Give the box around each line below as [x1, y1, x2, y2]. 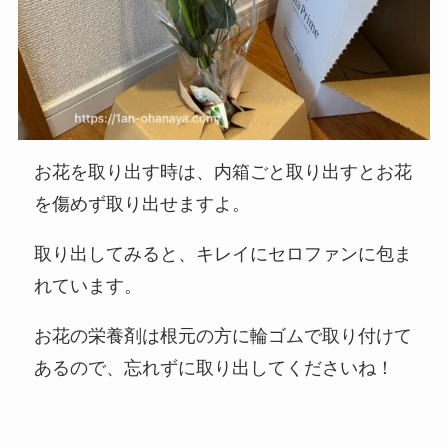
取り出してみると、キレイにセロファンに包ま [34, 244, 413, 265]
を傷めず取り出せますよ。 [34, 194, 251, 215]
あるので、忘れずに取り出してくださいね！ [34, 358, 395, 378]
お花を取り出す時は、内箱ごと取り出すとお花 [34, 162, 413, 183]
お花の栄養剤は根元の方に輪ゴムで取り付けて [34, 326, 413, 346]
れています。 [34, 276, 143, 297]
